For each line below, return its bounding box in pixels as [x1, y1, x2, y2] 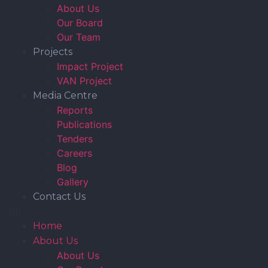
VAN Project [57, 74, 112, 87]
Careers [57, 147, 92, 159]
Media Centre [33, 89, 98, 101]
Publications [57, 118, 112, 130]
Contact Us [33, 190, 86, 202]
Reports [57, 103, 93, 116]
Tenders [57, 132, 93, 145]
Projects [33, 45, 72, 57]
